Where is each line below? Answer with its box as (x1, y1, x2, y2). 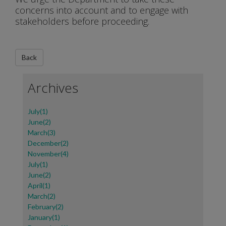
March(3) (28, 128, 55, 137)
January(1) (28, 213, 60, 222)
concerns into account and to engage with (15, 4, 188, 17)
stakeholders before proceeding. (15, 15, 149, 28)
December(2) (28, 139, 69, 148)
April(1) (28, 181, 50, 190)
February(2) (28, 202, 64, 211)
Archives (28, 78, 78, 97)
